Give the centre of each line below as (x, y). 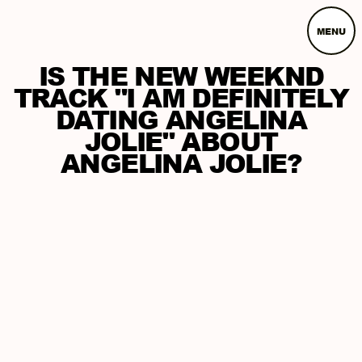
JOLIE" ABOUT (181, 141)
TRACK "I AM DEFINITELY (181, 97)
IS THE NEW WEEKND (181, 76)
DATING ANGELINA (181, 119)
